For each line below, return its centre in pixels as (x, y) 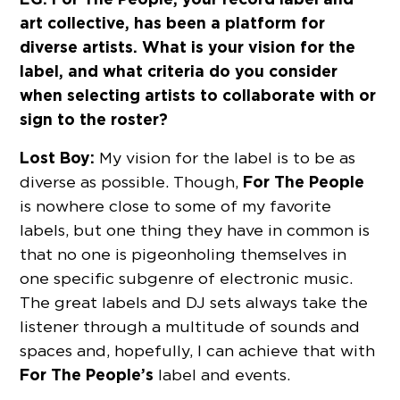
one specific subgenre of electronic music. (187, 279)
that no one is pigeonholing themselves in (183, 254)
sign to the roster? (94, 120)
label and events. (222, 375)
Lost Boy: (58, 158)
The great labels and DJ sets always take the (194, 303)
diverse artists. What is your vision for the (188, 47)
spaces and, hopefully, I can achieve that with (198, 351)
